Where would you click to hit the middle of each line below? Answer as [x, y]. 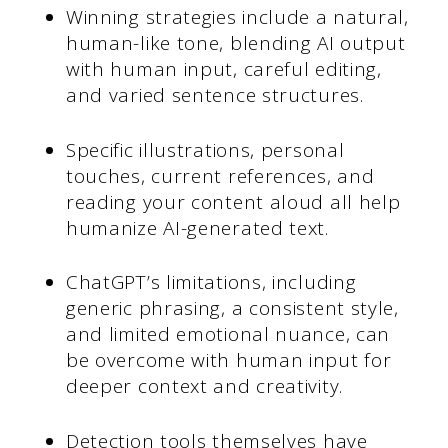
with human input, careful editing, [223, 69]
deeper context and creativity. [204, 386]
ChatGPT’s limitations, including [211, 282]
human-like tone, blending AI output [235, 43]
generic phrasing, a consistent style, [232, 308]
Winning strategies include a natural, [237, 17]
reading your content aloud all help [233, 201]
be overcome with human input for [228, 360]
